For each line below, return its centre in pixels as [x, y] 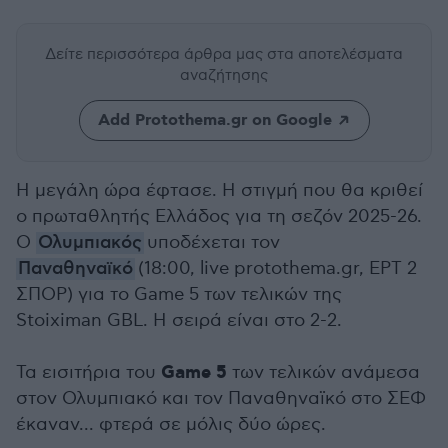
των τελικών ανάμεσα [323, 372]
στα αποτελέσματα [335, 54]
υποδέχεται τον [212, 242]
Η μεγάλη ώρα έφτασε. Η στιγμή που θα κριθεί [219, 190]
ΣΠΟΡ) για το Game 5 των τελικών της [179, 294]
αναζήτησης [224, 75]
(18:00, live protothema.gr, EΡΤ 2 [276, 268]
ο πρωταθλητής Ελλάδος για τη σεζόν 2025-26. [219, 216]
